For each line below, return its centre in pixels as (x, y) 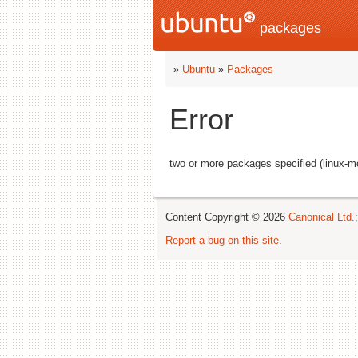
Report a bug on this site (222, 241)
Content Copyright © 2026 (227, 217)
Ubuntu (199, 69)
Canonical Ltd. (322, 217)
